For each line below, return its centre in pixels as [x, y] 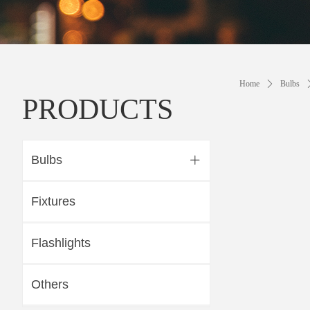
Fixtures [53, 201]
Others [50, 284]
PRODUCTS [98, 109]
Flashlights [61, 243]
